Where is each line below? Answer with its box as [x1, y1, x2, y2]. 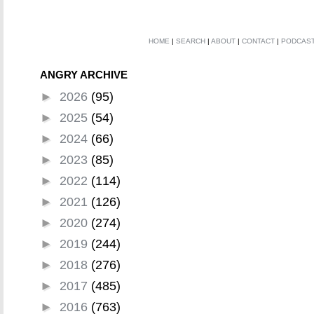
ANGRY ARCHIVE [40, 69, 128, 81]
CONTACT [242, 36, 275, 45]
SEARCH [176, 36, 205, 45]
